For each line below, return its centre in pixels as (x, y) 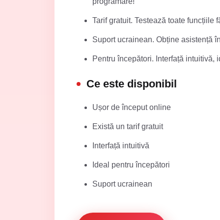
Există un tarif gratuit (128, 126)
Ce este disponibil (132, 84)
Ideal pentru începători (131, 165)
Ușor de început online (132, 107)
